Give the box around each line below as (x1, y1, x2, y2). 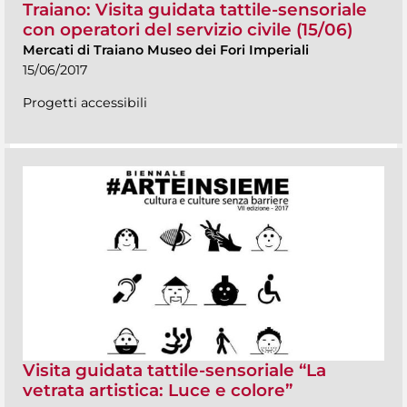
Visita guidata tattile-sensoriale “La (23, 359, 326, 381)
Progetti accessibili (23, 94, 147, 111)
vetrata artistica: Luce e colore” (23, 379, 293, 401)
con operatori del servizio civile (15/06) (23, 18, 352, 40)
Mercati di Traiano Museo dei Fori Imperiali (23, 41, 309, 58)
